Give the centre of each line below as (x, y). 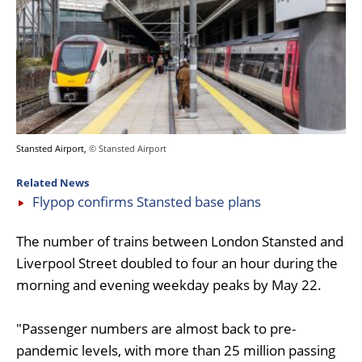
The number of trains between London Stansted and (180, 241)
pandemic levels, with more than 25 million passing (176, 350)
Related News (53, 182)
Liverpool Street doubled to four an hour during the (177, 263)
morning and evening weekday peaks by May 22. (169, 284)
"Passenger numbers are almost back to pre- (156, 328)
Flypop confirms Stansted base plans (147, 201)
